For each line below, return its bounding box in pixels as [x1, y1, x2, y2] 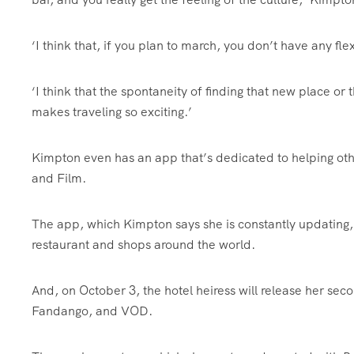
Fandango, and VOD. [32, 303, 153, 319]
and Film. [32, 170, 86, 186]
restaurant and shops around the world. [32, 236, 255, 253]
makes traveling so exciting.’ [32, 104, 192, 120]
